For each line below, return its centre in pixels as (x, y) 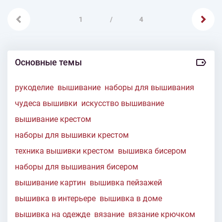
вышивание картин (50, 183)
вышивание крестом (53, 119)
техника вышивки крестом (64, 151)
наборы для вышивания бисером (77, 167)
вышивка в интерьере (55, 199)
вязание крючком (162, 215)
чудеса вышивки (46, 104)
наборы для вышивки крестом (72, 135)
